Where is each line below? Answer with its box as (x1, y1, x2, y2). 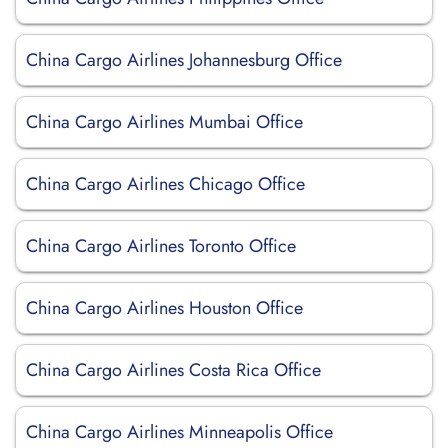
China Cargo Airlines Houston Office (26, 295, 303, 321)
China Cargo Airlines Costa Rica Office (26, 357, 321, 383)
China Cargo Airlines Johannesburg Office (26, 47, 342, 73)
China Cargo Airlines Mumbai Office (26, 109, 303, 135)
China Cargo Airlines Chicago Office (26, 171, 305, 197)
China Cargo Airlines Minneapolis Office (26, 419, 333, 445)
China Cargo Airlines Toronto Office (26, 233, 296, 259)
